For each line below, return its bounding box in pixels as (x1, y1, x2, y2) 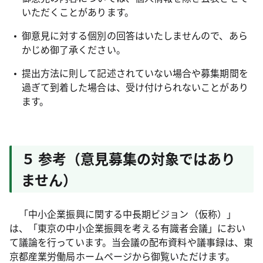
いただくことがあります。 (21, 5, 134, 19)
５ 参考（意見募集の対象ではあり (21, 148, 235, 168)
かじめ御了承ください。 (21, 42, 126, 56)
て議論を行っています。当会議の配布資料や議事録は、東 (9, 235, 254, 249)
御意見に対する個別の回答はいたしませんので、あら (21, 28, 248, 42)
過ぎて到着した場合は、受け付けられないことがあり (21, 80, 248, 94)
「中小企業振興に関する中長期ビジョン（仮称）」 (9, 207, 236, 221)
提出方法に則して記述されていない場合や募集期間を (21, 66, 248, 80)
